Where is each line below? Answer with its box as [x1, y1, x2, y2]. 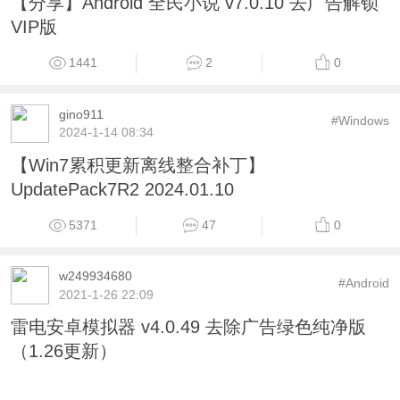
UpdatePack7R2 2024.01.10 [10, 179, 234, 199]
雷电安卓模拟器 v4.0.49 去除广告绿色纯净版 [10, 317, 366, 337]
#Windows [331, 112, 390, 128]
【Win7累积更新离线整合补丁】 [10, 154, 265, 175]
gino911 [58, 106, 104, 121]
